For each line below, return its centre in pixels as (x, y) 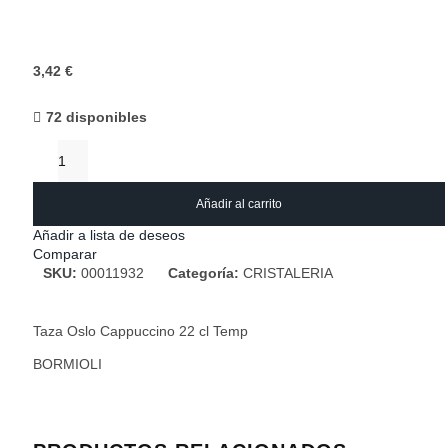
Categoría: (203, 273)
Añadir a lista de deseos (109, 235)
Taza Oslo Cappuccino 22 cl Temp (140, 331)
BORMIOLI (67, 364)
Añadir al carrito (239, 204)
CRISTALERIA (288, 273)
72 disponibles (96, 117)
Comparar (65, 254)
